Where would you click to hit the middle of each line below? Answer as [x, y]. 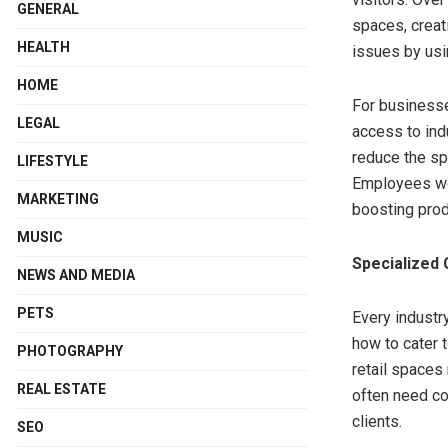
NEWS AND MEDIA [76, 275]
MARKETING [58, 199]
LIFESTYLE [52, 161]
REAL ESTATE [61, 389]
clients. [377, 421]
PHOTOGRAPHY [70, 351]
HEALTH [43, 47]
